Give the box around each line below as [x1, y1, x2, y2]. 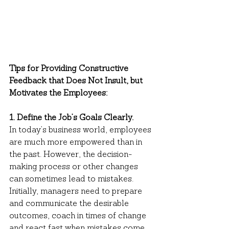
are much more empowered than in [9, 138, 144, 147]
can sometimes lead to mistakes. [9, 175, 135, 184]
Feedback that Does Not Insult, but [9, 77, 145, 85]
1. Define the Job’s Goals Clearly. [9, 113, 133, 122]
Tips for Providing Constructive [9, 64, 130, 73]
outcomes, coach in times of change [9, 212, 148, 220]
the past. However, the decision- [9, 150, 132, 159]
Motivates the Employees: [9, 89, 108, 98]
